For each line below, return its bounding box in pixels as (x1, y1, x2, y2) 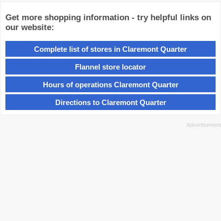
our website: (5, 23, 54, 33)
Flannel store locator (75, 62, 146, 71)
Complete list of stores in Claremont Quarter (34, 44, 187, 53)
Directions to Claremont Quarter (55, 98, 166, 107)
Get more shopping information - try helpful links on (5, 13, 211, 23)
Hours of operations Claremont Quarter (42, 80, 179, 89)
